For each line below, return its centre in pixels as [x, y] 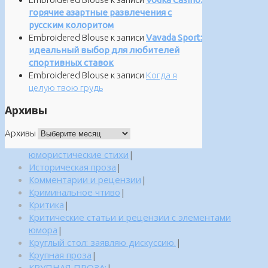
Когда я [162, 75]
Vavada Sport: [174, 37]
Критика [46, 204]
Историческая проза [72, 167]
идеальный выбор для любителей [104, 50]
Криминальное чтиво [74, 192]
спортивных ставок [71, 62]
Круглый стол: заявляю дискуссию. [102, 242]
